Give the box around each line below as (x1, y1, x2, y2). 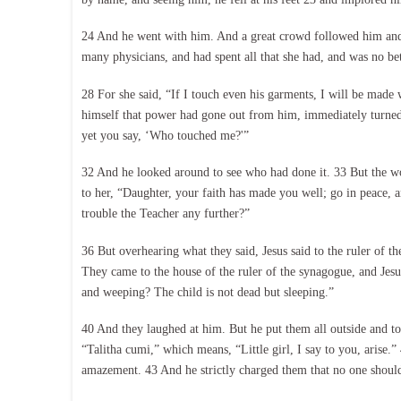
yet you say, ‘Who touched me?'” (81, 128, 249, 142)
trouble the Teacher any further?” (81, 207, 250, 221)
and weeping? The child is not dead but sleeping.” (81, 285, 334, 299)
